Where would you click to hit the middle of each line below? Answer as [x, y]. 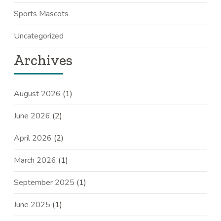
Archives [43, 60]
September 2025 [44, 183]
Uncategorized [39, 36]
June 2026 [32, 116]
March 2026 [35, 161]
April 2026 [33, 138]
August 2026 [37, 94]
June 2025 [32, 205]
